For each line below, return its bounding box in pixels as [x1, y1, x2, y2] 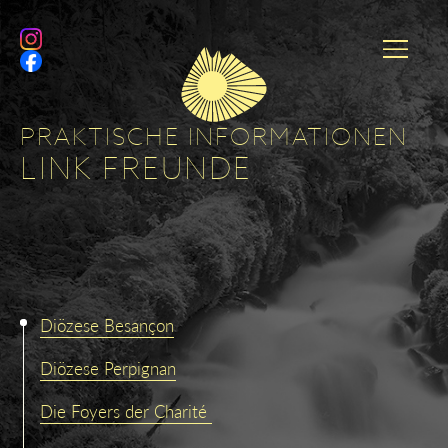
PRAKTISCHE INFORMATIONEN [20, 120, 408, 152]
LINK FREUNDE [20, 148, 252, 188]
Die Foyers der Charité [40, 399, 212, 423]
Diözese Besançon [40, 313, 174, 337]
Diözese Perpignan [40, 356, 176, 380]
